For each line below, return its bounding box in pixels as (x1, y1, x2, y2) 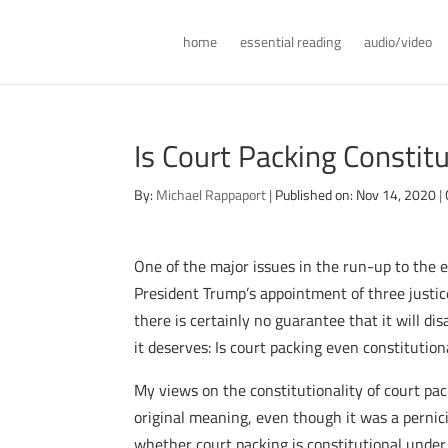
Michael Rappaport (156, 184, 267, 205)
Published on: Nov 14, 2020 (275, 184, 437, 205)
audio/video (363, 31, 432, 52)
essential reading (239, 31, 341, 52)
